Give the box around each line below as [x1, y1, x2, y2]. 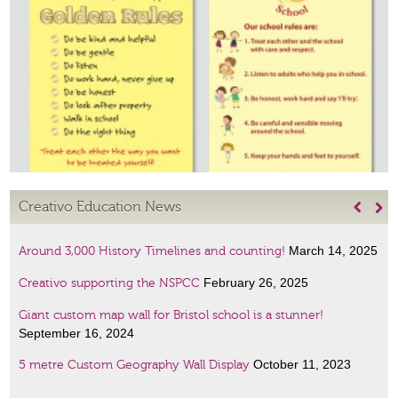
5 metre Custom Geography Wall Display [19, 358, 251, 372]
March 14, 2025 [285, 243, 378, 258]
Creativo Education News [19, 199, 182, 215]
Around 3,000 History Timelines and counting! [19, 244, 286, 259]
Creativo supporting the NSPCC [19, 276, 201, 291]
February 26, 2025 [200, 275, 309, 290]
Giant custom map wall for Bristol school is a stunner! [19, 308, 324, 322]
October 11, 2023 [250, 357, 352, 371]
